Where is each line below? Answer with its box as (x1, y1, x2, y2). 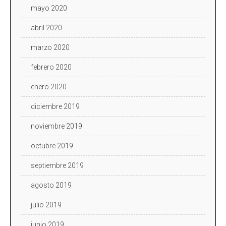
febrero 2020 (31, 63, 72, 71)
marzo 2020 (31, 43, 70, 51)
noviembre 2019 (31, 122, 82, 130)
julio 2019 (31, 200, 62, 209)
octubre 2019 (31, 141, 73, 150)
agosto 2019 (31, 181, 72, 189)
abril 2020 (31, 23, 62, 32)
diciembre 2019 (31, 102, 80, 110)
